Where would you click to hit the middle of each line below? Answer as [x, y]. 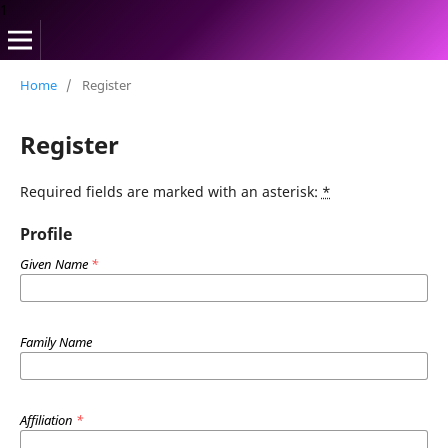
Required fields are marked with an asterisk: [170, 191]
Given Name [55, 263]
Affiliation [47, 419]
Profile [45, 233]
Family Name [55, 341]
